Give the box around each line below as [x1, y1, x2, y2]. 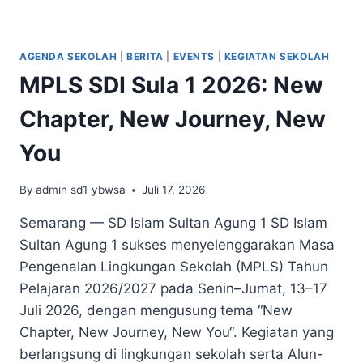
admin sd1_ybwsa [36, 183, 126, 197]
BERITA [126, 49, 164, 62]
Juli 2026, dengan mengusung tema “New [19, 302, 293, 319]
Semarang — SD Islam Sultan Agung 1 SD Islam [19, 215, 327, 232]
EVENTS [173, 49, 216, 62]
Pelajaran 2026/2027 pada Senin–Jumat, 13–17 [19, 280, 327, 297]
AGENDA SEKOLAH [19, 49, 117, 62]
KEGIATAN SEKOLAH [224, 49, 330, 62]
